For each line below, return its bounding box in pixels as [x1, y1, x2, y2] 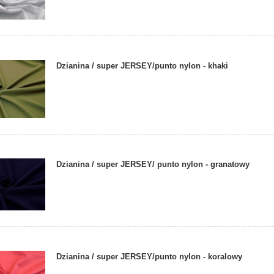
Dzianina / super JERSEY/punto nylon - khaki [56, 61, 229, 70]
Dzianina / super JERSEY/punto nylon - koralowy [56, 252, 243, 262]
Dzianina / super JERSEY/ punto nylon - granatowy [56, 160, 250, 169]
